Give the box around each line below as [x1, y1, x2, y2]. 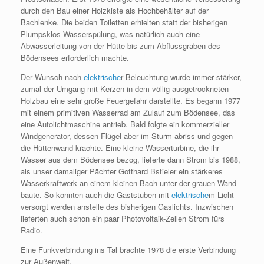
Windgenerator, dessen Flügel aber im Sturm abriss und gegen [21, 130, 233, 141]
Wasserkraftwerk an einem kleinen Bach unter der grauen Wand [21, 177, 236, 189]
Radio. [21, 225, 42, 236]
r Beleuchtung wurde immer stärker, [121, 71, 242, 82]
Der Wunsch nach [21, 71, 84, 82]
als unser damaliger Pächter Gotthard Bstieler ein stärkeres [21, 166, 223, 177]
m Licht [209, 189, 234, 200]
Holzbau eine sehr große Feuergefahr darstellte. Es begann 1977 [21, 95, 240, 106]
